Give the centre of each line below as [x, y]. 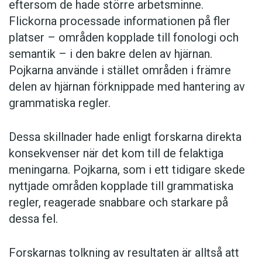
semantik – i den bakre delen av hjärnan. [111, 54]
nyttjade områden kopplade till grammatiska [121, 186]
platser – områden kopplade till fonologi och [124, 37]
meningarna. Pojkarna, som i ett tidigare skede [127, 169]
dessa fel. [33, 218]
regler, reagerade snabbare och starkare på [118, 202]
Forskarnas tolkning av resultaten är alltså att [124, 252]
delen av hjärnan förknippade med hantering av [127, 86]
